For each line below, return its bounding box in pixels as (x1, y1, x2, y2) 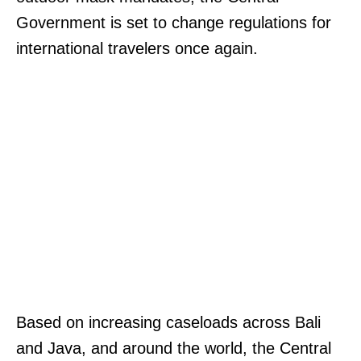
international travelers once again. (16, 39, 258, 57)
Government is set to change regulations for (16, 13, 331, 31)
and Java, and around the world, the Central (16, 338, 331, 357)
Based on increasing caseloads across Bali (16, 313, 321, 331)
